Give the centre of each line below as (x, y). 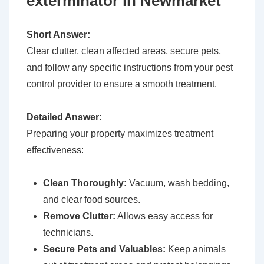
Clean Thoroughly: (85, 183)
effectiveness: (55, 150)
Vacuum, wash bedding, (178, 183)
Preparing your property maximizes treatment (120, 134)
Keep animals (196, 249)
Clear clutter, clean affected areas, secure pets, (124, 51)
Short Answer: (58, 35)
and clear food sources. (92, 200)
